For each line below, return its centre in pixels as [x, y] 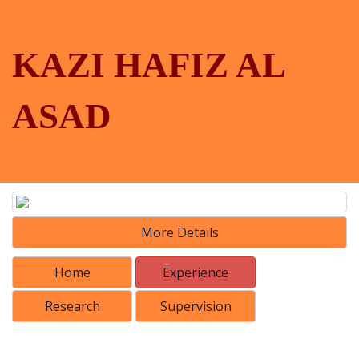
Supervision [196, 307]
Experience [196, 273]
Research [72, 307]
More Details [179, 233]
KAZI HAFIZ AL [148, 65]
